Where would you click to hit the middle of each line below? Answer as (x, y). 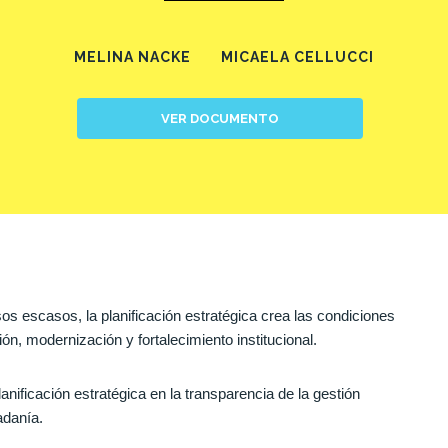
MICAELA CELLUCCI (297, 56)
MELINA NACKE (132, 56)
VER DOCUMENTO (220, 118)
